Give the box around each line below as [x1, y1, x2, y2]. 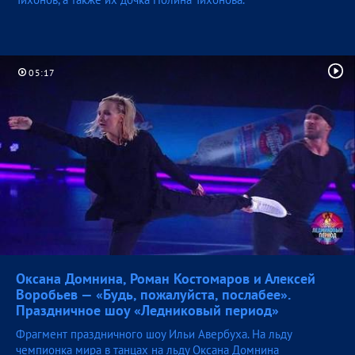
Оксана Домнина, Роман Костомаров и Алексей [16, 269, 315, 288]
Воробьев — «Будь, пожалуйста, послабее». [16, 285, 290, 304]
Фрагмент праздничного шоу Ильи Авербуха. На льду [16, 326, 292, 342]
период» [225, 301, 279, 320]
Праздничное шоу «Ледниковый [16, 301, 225, 320]
